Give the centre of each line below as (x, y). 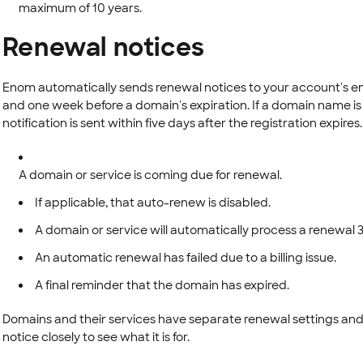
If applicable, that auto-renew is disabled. (152, 203)
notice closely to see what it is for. (96, 337)
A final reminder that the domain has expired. (162, 285)
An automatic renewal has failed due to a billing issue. (185, 258)
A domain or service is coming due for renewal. (150, 175)
